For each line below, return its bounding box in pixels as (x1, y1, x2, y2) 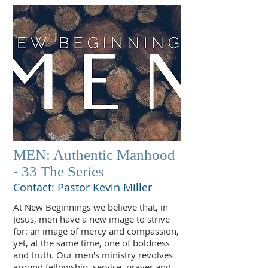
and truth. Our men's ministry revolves (13, 248, 173, 261)
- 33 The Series (13, 163, 104, 180)
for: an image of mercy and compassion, (13, 224, 179, 237)
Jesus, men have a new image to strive (13, 212, 170, 225)
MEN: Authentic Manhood (13, 147, 175, 163)
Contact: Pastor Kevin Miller (13, 180, 152, 195)
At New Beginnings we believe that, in (13, 200, 168, 213)
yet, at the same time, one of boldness (13, 236, 170, 249)
